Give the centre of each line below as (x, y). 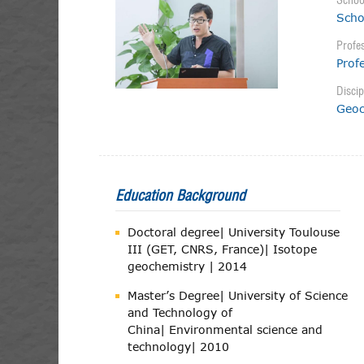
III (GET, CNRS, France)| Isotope (222, 249)
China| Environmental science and (225, 329)
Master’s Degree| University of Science (238, 295)
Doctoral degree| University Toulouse (234, 232)
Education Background (180, 195)
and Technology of (180, 312)
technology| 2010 (178, 347)
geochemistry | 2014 (187, 266)
